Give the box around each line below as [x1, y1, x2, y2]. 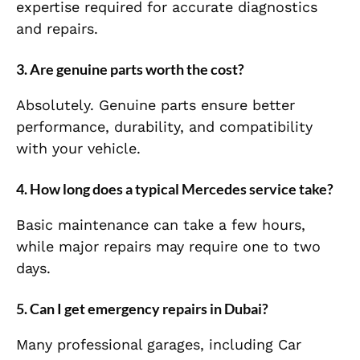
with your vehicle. [16, 140, 141, 157]
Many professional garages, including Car [16, 336, 301, 354]
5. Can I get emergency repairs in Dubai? [16, 300, 268, 318]
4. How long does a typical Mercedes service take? [16, 180, 333, 198]
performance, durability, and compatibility [16, 118, 313, 136]
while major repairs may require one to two [16, 238, 321, 256]
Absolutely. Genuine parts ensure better [16, 96, 295, 114]
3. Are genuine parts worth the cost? [16, 60, 244, 79]
